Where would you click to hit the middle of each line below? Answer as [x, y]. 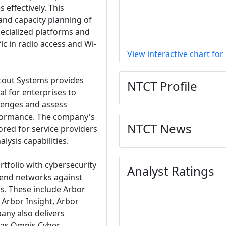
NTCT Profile [162, 86]
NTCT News [159, 128]
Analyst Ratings [171, 171]
